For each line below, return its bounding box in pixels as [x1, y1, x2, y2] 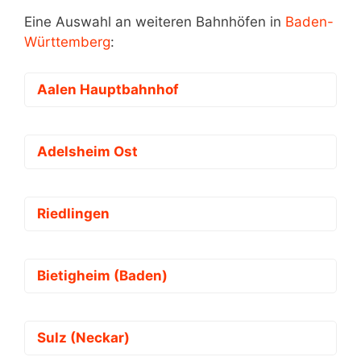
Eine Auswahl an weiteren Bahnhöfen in [24, 13, 285, 30]
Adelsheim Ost [37, 143, 138, 160]
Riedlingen [37, 205, 110, 222]
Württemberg [24, 33, 110, 50]
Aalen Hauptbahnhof [37, 81, 179, 98]
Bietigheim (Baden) [37, 268, 168, 284]
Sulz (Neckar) [37, 330, 130, 346]
